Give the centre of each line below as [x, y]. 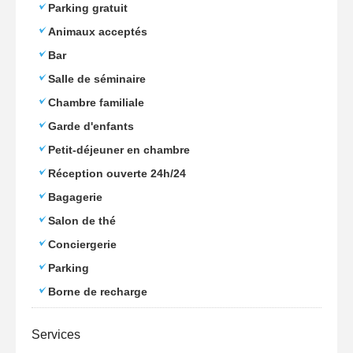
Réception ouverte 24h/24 [117, 173]
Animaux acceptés [98, 32]
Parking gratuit [88, 8]
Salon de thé [82, 221]
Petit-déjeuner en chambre [119, 150]
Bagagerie [75, 197]
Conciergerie [82, 244]
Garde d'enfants [91, 126]
